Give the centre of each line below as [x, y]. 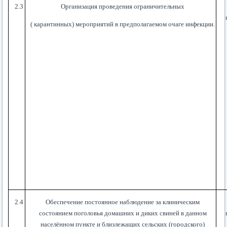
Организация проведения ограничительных [123, 7]
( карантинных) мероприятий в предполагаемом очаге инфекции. [123, 24]
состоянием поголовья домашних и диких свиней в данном [123, 213]
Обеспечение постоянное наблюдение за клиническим [123, 202]
